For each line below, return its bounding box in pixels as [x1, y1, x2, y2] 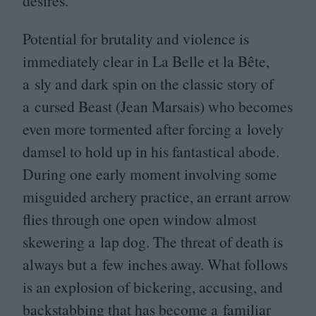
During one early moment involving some [23, 163, 277, 184]
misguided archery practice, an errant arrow [23, 186, 291, 207]
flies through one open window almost [23, 208, 257, 229]
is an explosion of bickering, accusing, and [23, 276, 283, 297]
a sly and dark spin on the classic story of [23, 73, 274, 94]
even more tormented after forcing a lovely [23, 118, 284, 139]
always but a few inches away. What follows [23, 253, 288, 274]
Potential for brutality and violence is [23, 28, 249, 49]
